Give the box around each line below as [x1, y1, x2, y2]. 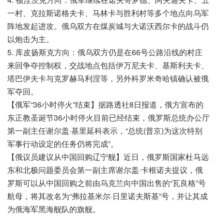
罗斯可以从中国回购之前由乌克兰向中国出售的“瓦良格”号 [7, 177, 206, 188]
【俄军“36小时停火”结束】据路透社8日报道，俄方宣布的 [7, 98, 203, 110]
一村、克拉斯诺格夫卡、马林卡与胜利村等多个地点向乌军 [7, 7, 209, 18]
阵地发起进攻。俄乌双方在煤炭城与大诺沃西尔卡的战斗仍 [7, 20, 209, 31]
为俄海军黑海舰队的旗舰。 [7, 203, 100, 215]
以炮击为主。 [7, 33, 54, 45]
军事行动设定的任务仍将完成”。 [7, 138, 118, 149]
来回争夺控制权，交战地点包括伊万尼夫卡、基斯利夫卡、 [7, 59, 209, 71]
